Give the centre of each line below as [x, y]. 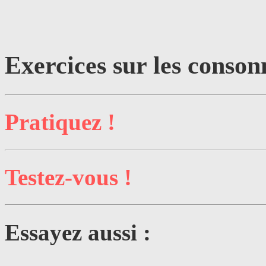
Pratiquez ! [60, 122]
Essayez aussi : [78, 232]
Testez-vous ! [68, 177]
